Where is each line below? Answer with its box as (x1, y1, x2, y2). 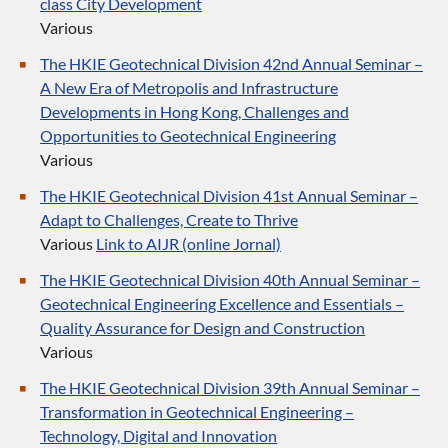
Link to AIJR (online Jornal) (96, 234, 281, 253)
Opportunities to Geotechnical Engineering (40, 126, 336, 145)
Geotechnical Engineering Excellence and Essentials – (40, 294, 404, 313)
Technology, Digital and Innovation (40, 426, 277, 445)
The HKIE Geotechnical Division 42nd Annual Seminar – (40, 54, 423, 73)
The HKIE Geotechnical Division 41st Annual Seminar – (40, 186, 418, 205)
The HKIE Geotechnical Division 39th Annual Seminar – (40, 378, 420, 397)
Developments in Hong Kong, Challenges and (40, 102, 349, 121)
